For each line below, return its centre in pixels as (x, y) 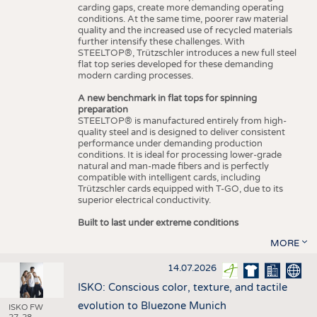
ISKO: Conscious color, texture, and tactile (182, 288)
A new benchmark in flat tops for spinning (167, 98)
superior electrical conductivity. (145, 200)
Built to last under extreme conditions (159, 223)
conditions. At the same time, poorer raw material (183, 19)
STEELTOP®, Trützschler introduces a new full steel (187, 53)
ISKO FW (25, 307)
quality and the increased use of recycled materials (185, 30)
